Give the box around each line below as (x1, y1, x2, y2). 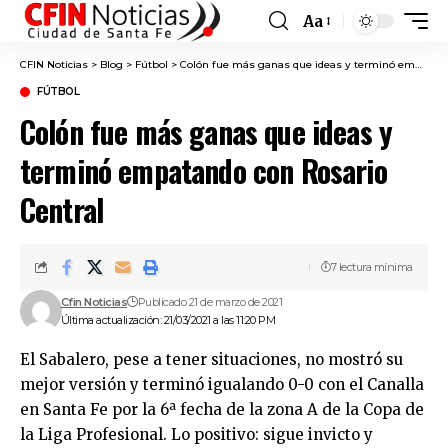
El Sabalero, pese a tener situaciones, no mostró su (20, 350, 403, 369)
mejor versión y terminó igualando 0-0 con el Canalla (20, 375, 424, 394)
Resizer (302, 47, 359, 67)
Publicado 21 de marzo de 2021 (137, 295, 283, 309)
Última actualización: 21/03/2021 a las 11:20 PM (60, 313, 276, 327)
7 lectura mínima (330, 260, 413, 274)
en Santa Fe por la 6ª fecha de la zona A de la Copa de (20, 400, 424, 419)
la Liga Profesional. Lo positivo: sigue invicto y (20, 425, 373, 444)
